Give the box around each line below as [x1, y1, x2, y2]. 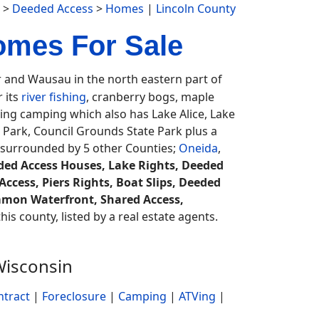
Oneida [179, 140, 218, 156]
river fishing [21, 89, 86, 105]
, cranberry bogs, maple [86, 89, 214, 105]
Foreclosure [42, 288, 106, 304]
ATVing [179, 288, 216, 304]
